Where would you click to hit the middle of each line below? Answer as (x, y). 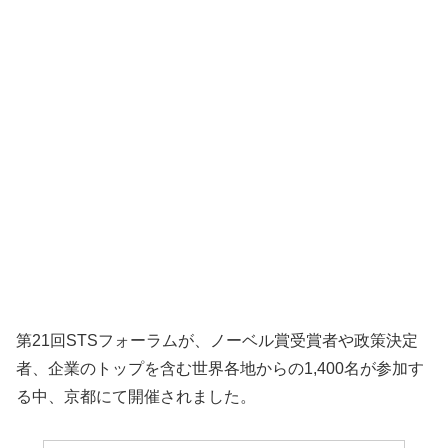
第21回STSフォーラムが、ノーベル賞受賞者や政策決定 (217, 340)
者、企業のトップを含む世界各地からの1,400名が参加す (220, 368)
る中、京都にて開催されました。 (136, 396)
